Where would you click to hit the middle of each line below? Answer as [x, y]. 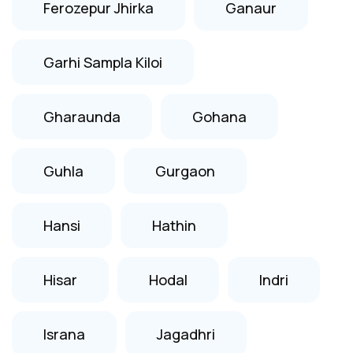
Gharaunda [82, 116]
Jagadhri [186, 334]
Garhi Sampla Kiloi [103, 62]
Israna [64, 334]
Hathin [174, 225]
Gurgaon [185, 171]
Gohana [219, 116]
